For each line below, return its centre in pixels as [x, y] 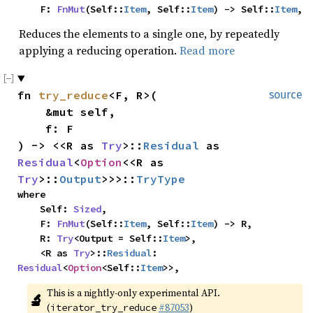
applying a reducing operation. [99, 50]
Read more [207, 50]
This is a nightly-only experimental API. [133, 293]
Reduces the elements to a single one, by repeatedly [149, 34]
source [286, 95]
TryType [161, 179]
